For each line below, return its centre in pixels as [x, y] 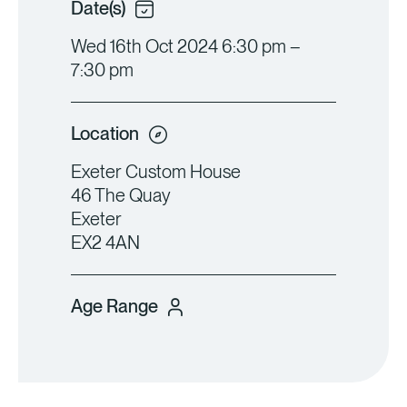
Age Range [114, 307]
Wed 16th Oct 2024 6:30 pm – [186, 47]
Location [105, 134]
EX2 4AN [105, 243]
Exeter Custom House [156, 172]
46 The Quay [121, 196]
